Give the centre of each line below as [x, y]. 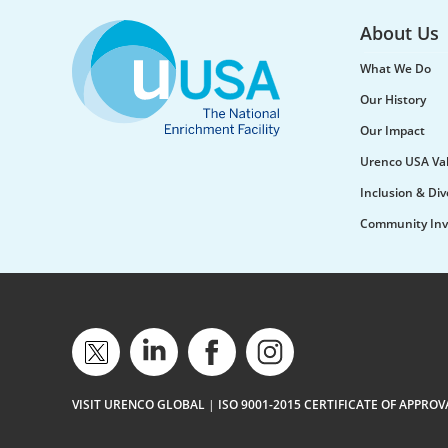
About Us [399, 33]
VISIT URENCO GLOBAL [138, 404]
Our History [393, 99]
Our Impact [392, 130]
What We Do [395, 68]
